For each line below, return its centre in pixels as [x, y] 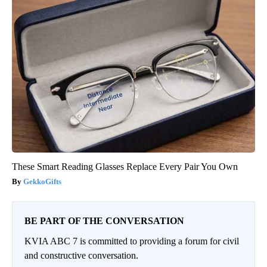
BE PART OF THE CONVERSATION [104, 221]
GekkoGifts [42, 181]
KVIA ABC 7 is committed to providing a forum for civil [132, 241]
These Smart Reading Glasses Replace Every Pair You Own [125, 166]
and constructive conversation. [81, 255]
